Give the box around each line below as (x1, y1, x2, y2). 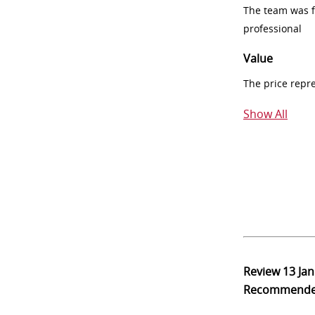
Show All (243, 106, 288, 122)
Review (243, 264, 283, 279)
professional (243, 22, 302, 35)
